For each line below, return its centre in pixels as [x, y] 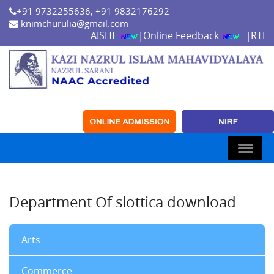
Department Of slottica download [123, 202]
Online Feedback [182, 35]
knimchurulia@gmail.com [73, 23]
